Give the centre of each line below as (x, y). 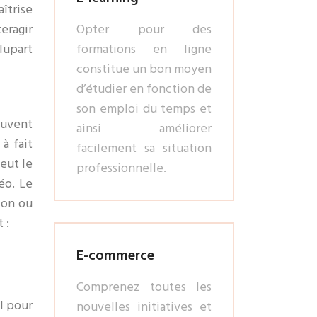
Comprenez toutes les (144, 287)
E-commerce (115, 255)
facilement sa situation (144, 148)
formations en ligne (144, 49)
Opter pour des (144, 29)
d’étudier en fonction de (144, 89)
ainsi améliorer (144, 128)
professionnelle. (121, 168)
